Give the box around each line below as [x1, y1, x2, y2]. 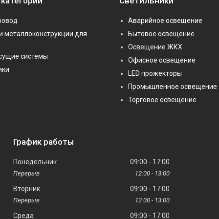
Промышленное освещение [128, 83, 217, 91]
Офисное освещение [128, 56, 196, 65]
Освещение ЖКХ [128, 43, 182, 51]
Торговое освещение [128, 96, 197, 104]
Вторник [13, 185, 40, 193]
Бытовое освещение [128, 30, 195, 38]
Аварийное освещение [128, 17, 202, 25]
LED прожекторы [128, 69, 182, 78]
